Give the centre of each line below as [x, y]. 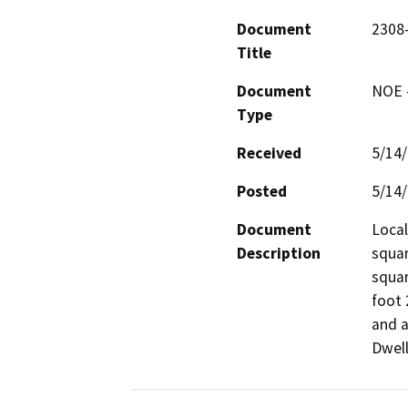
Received [269, 153]
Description [279, 253]
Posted [262, 191]
